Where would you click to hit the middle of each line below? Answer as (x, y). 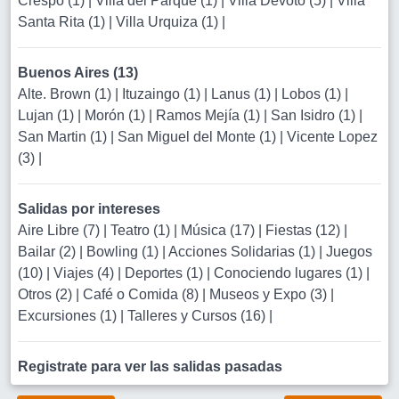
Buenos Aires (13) (78, 73)
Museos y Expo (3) (270, 294)
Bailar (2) (49, 252)
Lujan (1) (48, 115)
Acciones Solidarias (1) (244, 252)
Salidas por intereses (89, 209)
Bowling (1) (124, 252)
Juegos (349, 252)
